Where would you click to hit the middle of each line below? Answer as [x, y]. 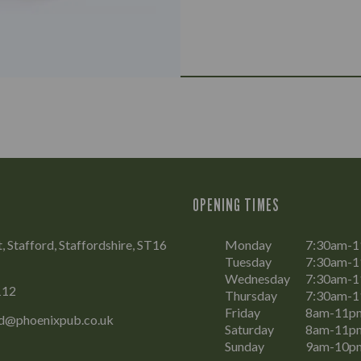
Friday [243, 312]
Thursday [251, 295]
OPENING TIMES [236, 205]
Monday [248, 245]
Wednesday [257, 278]
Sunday [245, 346]
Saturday [249, 329]
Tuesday [248, 261]
